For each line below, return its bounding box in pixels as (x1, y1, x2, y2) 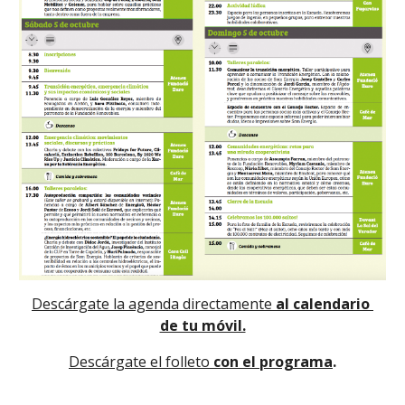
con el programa (210, 352, 333, 372)
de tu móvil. (159, 316, 246, 336)
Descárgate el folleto (69, 352, 210, 372)
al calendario (272, 294, 370, 315)
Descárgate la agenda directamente (32, 294, 272, 315)
